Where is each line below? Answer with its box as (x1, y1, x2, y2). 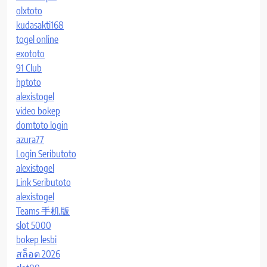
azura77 (16, 133, 44, 145)
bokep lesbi (16, 233, 57, 246)
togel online (16, 33, 58, 45)
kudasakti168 (16, 18, 64, 31)
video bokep (16, 104, 60, 117)
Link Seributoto (16, 176, 71, 188)
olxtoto (16, 4, 42, 17)
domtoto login (16, 119, 68, 131)
